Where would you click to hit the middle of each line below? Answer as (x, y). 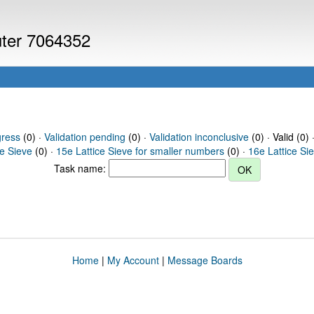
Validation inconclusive (199, 137)
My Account (133, 260)
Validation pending (84, 137)
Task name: (81, 168)
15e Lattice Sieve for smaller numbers (140, 151)
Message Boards (205, 260)
